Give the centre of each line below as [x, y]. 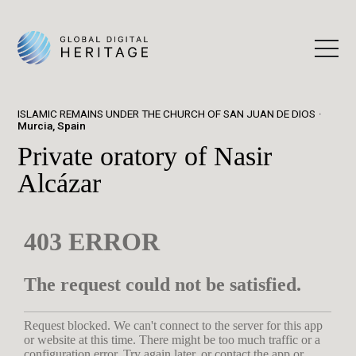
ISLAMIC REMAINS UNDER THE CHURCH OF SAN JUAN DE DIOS [167, 114]
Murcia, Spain [52, 126]
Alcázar [60, 183]
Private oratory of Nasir [145, 156]
